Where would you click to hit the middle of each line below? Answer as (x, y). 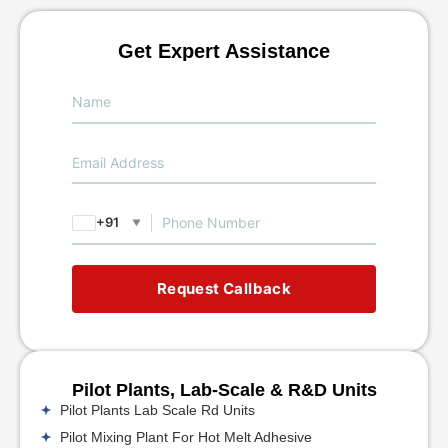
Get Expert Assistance (224, 51)
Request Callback (224, 288)
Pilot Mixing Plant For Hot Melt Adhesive (186, 436)
